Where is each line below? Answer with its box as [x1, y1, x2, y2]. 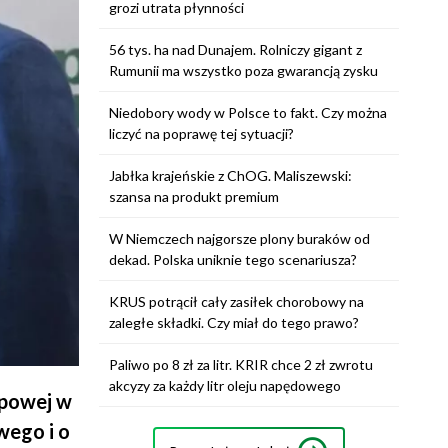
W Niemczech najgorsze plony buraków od [108, 230, 370, 247]
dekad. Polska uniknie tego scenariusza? [108, 251, 357, 268]
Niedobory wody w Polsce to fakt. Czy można [108, 104, 387, 121]
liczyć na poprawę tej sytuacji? [108, 125, 294, 142]
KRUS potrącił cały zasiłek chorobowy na [108, 293, 364, 310]
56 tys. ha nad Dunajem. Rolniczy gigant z [108, 41, 362, 58]
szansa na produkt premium [108, 188, 279, 205]
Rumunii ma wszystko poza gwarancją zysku [108, 62, 378, 79]
